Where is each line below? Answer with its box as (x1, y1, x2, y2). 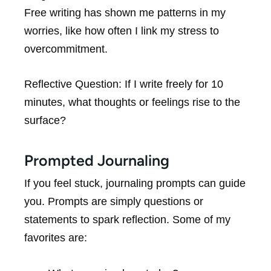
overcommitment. (24, 42, 108, 55)
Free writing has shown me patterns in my (24, 6, 226, 19)
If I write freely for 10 (122, 78, 223, 91)
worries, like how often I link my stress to (24, 24, 219, 37)
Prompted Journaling (24, 151, 169, 170)
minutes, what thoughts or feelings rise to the (24, 96, 240, 109)
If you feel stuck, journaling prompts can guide (24, 177, 246, 190)
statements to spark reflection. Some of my (24, 214, 230, 226)
